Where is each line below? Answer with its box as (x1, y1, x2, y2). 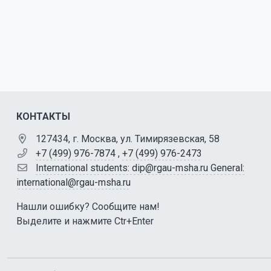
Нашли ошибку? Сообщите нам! (16, 201, 160, 212)
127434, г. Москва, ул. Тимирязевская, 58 (36, 133, 220, 145)
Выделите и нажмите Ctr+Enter (16, 215, 154, 227)
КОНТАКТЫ (16, 111, 70, 122)
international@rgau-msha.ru (16, 177, 131, 188)
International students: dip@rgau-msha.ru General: (36, 162, 244, 174)
